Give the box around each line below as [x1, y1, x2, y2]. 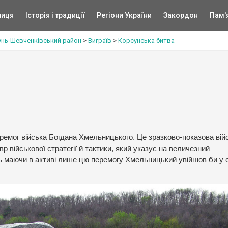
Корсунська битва [118, 37, 175, 44]
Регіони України [96, 11, 152, 19]
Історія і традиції [25, 11, 85, 19]
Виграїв [88, 37, 111, 44]
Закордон [163, 11, 198, 19]
